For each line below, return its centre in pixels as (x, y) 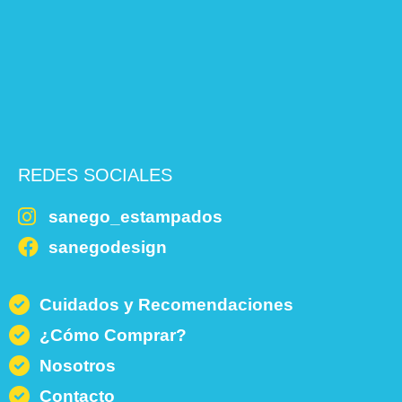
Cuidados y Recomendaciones (166, 304)
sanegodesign (107, 247)
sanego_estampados (135, 216)
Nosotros (77, 365)
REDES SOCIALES (95, 175)
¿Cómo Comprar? (113, 335)
